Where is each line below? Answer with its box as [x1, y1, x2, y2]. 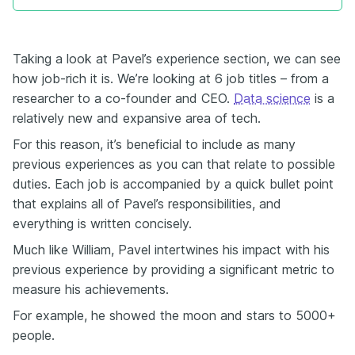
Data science [234, 90, 311, 107]
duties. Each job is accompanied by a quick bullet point [13, 176, 334, 193]
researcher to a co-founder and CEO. [13, 90, 234, 107]
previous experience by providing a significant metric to [13, 261, 334, 278]
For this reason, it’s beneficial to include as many [13, 136, 296, 153]
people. [13, 327, 55, 344]
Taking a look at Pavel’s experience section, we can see [13, 51, 341, 67]
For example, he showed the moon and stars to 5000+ [13, 307, 336, 324]
